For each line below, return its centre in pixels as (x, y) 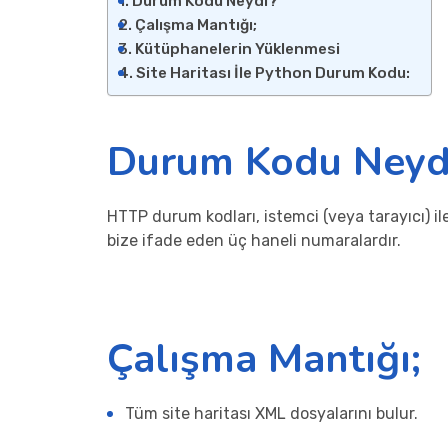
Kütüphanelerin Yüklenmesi (238, 49)
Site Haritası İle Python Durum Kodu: (273, 73)
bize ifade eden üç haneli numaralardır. (254, 240)
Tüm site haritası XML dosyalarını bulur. (271, 413)
